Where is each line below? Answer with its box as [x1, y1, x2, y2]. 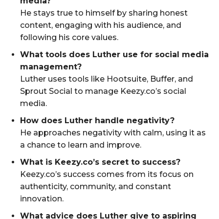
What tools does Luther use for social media [20, 49, 209, 59]
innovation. [20, 194, 64, 203]
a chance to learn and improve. [20, 140, 141, 150]
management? [20, 62, 82, 71]
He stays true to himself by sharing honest [20, 8, 188, 18]
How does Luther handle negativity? [20, 115, 175, 125]
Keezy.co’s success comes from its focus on [20, 169, 194, 179]
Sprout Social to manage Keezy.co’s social [20, 86, 186, 96]
